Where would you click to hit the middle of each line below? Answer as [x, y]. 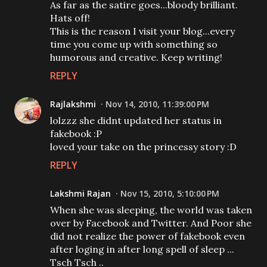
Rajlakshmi [73, 104]
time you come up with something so [134, 44]
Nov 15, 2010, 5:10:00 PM [170, 193]
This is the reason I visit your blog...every [142, 31]
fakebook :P [76, 133]
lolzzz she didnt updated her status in [136, 120]
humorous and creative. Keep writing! [136, 57]
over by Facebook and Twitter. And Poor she [151, 223]
